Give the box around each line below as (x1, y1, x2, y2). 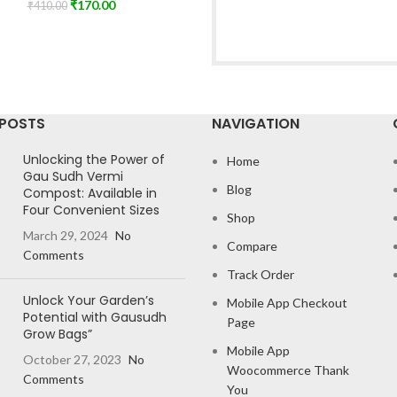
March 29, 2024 (22, 227, 108, 243)
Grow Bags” (22, 324, 92, 343)
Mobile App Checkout (227, 294, 347, 310)
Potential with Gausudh (22, 307, 167, 326)
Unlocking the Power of (22, 150, 165, 168)
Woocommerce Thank (227, 362, 349, 378)
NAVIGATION (212, 113, 300, 134)
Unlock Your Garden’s (22, 291, 154, 309)
